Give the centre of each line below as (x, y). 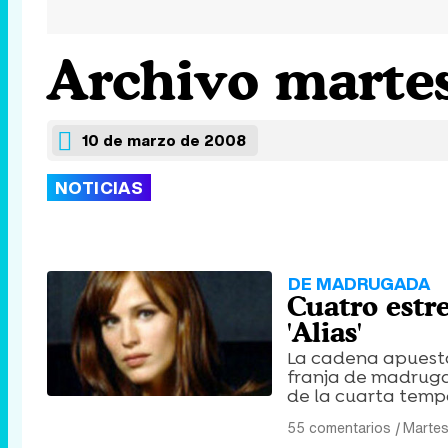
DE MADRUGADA (359, 283)
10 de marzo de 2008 (164, 140)
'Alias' (324, 332)
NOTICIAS (99, 187)
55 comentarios (339, 427)
